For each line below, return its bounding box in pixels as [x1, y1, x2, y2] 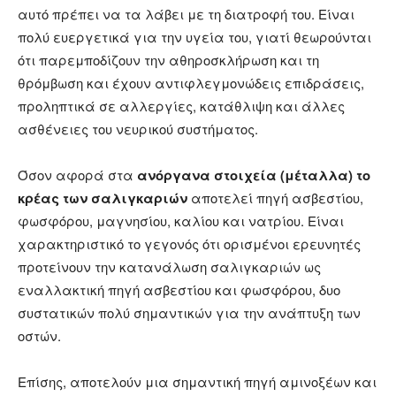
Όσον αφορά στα [18, 165, 137, 185]
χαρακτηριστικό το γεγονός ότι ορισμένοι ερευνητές [18, 234, 361, 254]
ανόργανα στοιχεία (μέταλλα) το [137, 165, 370, 186]
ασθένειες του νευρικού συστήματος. [18, 119, 258, 139]
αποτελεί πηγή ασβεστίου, [187, 188, 363, 208]
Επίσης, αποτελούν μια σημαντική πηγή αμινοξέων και [18, 372, 377, 392]
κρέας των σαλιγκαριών [18, 188, 187, 209]
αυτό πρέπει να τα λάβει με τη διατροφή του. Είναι [18, 4, 354, 24]
